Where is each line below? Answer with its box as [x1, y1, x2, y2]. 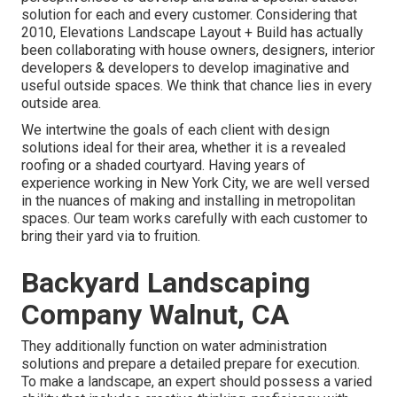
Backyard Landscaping [21, 266, 310, 300]
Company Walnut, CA [21, 298, 289, 332]
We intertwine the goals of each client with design [21, 121, 330, 139]
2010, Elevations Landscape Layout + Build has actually [21, 24, 363, 42]
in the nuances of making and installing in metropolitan [21, 192, 355, 210]
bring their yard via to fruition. [21, 228, 200, 245]
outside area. [21, 95, 101, 113]
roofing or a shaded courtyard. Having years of [21, 157, 306, 175]
